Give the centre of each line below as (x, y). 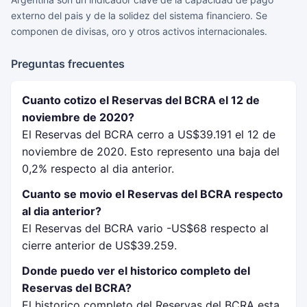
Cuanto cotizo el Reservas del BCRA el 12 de (141, 100)
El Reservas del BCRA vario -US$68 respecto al (145, 228)
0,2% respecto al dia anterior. (98, 169)
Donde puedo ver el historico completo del (136, 271)
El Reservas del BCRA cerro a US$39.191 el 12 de (149, 134)
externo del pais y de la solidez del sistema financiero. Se (139, 15)
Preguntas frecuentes (68, 64)
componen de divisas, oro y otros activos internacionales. (139, 31)
